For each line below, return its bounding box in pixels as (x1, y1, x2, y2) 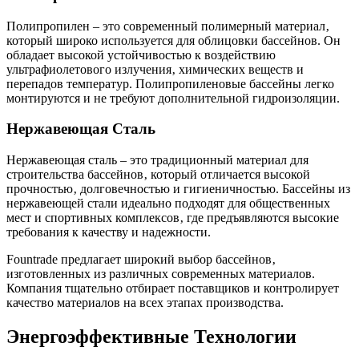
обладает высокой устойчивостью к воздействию (6, 47, 276, 62)
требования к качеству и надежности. (6, 225, 211, 240)
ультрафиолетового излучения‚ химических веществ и (6, 62, 304, 76)
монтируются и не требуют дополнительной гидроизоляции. (6, 91, 340, 105)
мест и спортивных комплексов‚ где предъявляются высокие (6, 211, 339, 225)
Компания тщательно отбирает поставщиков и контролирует (6, 281, 339, 296)
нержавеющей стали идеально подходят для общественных (6, 196, 330, 211)
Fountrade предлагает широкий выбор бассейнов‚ (6, 252, 276, 267)
